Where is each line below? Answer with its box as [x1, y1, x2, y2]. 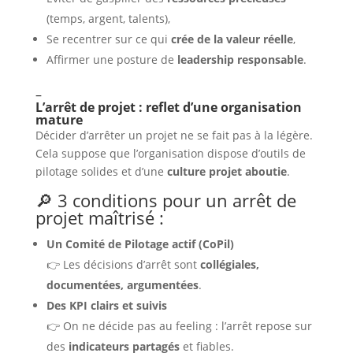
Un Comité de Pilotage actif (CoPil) [46, 236, 234, 251]
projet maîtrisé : [35, 206, 164, 229]
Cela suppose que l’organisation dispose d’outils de [35, 146, 306, 161]
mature [35, 111, 83, 128]
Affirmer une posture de [46, 52, 177, 67]
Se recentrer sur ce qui [46, 32, 171, 46]
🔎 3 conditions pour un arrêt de [35, 188, 296, 212]
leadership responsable [176, 52, 303, 67]
